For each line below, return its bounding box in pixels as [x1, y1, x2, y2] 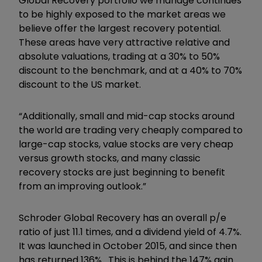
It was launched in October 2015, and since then [19, 239, 237, 253]
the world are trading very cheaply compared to [19, 123, 243, 137]
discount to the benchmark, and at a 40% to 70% [19, 63, 242, 77]
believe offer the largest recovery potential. [19, 21, 221, 35]
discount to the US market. [19, 77, 141, 91]
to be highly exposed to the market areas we [19, 7, 226, 21]
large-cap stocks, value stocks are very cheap [19, 137, 233, 151]
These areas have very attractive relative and [19, 35, 230, 49]
